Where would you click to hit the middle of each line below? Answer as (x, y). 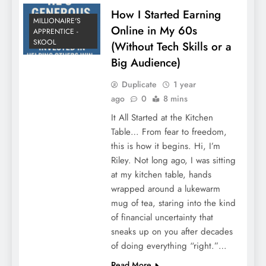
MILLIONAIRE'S (57, 21)
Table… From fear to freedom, (169, 132)
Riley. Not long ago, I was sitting (173, 160)
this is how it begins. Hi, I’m (165, 146)
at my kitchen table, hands (161, 174)
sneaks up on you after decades (172, 231)
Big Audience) (145, 62)
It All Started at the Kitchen (162, 117)
